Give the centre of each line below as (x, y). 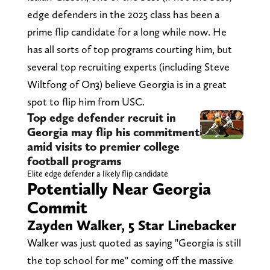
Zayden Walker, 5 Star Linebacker (131, 225)
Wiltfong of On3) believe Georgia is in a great (127, 84)
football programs (74, 161)
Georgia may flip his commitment (113, 132)
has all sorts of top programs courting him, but (129, 49)
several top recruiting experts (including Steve (128, 66)
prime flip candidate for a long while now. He (127, 31)
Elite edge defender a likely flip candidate (97, 173)
